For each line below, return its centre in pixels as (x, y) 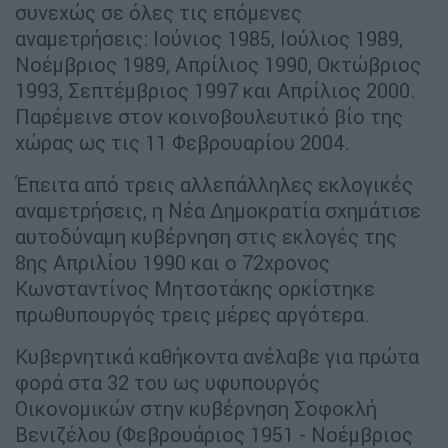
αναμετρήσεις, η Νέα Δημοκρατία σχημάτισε (218, 211)
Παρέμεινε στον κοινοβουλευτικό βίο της (209, 117)
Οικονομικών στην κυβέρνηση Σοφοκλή (196, 409)
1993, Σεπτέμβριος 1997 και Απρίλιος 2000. (215, 91)
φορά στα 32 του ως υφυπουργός (167, 383)
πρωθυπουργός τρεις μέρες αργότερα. (192, 315)
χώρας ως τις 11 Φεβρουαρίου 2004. (182, 143)
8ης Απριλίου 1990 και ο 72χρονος (172, 263)
